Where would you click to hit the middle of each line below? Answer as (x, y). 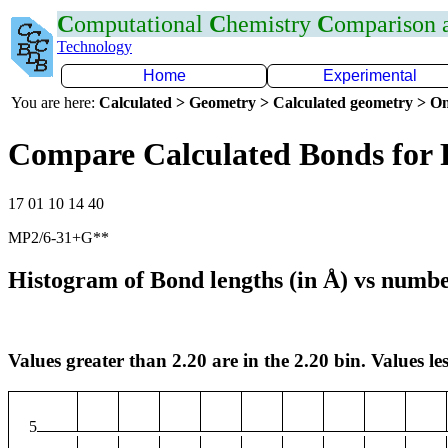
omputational (141, 24)
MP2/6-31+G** (58, 237)
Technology (94, 46)
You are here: (55, 102)
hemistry (271, 24)
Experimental (370, 75)
